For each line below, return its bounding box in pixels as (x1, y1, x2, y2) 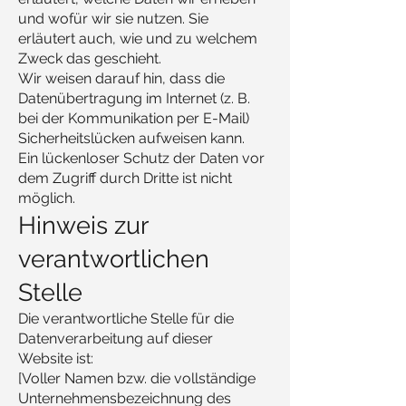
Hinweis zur (18, 211, 148, 239)
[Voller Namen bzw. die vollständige (18, 370, 256, 387)
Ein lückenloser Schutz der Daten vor (18, 150, 265, 167)
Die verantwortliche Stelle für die (18, 310, 234, 327)
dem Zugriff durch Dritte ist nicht (18, 169, 232, 187)
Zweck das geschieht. (18, 50, 161, 67)
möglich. (18, 189, 75, 207)
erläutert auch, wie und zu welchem (18, 30, 257, 47)
